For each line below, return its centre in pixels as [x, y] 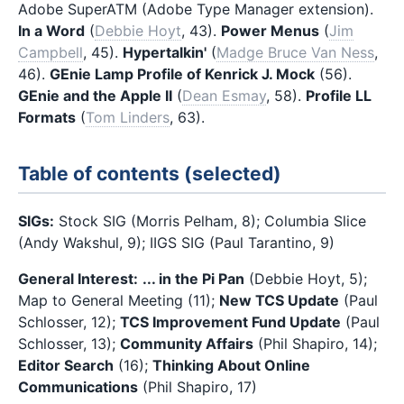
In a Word [51, 30]
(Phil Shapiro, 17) [197, 386]
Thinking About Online [231, 365]
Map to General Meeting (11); [119, 300]
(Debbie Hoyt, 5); [306, 278]
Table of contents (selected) [150, 174]
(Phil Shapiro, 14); [315, 343]
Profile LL [339, 95]
